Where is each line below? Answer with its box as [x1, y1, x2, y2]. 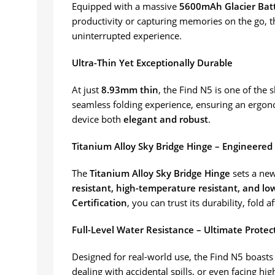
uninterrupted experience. [72, 29, 182, 42]
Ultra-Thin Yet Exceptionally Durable [72, 56, 233, 69]
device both [72, 113, 123, 126]
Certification [72, 196, 127, 209]
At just [72, 83, 101, 96]
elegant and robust [123, 113, 208, 126]
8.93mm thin [101, 83, 158, 96]
